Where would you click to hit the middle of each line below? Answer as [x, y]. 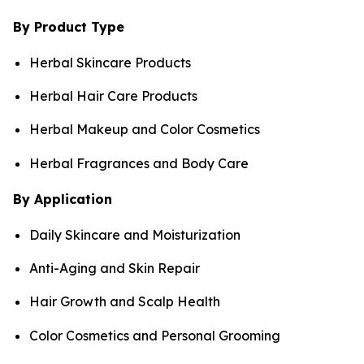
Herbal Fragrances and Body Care [139, 163]
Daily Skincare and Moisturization [135, 234]
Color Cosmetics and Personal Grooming [155, 335]
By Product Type [69, 26]
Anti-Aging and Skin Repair [115, 269]
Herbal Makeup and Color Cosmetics [145, 130]
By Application [63, 199]
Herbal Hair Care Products [113, 96]
